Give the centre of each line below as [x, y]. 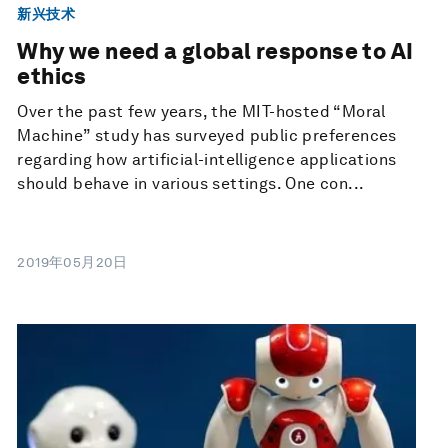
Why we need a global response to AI [215, 50]
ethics [52, 75]
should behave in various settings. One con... [191, 183]
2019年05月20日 [72, 261]
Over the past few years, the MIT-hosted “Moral [201, 111]
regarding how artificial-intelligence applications [207, 159]
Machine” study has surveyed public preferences [207, 135]
